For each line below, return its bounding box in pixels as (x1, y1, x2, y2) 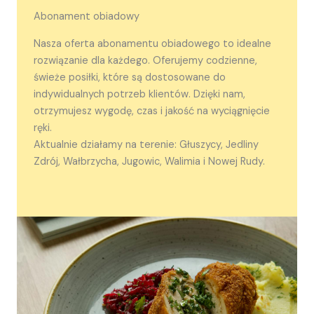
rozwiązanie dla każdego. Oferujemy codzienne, (34, 53, 257, 67)
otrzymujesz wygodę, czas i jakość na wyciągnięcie (34, 104, 270, 118)
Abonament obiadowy (34, 9, 139, 23)
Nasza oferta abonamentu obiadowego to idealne (34, 36, 271, 50)
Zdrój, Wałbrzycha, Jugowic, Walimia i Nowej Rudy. (34, 154, 265, 168)
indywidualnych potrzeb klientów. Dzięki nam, (34, 87, 245, 101)
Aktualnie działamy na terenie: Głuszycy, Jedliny (34, 137, 259, 151)
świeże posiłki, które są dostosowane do (34, 70, 226, 84)
